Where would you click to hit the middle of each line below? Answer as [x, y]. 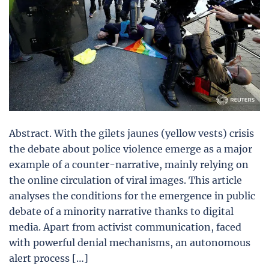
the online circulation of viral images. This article [125, 180]
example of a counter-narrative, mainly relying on [129, 164]
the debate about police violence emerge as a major [131, 149]
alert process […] [49, 258]
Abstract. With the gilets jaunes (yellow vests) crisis [131, 133]
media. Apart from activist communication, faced [125, 227]
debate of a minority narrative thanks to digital [121, 211]
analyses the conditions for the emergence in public [132, 195]
